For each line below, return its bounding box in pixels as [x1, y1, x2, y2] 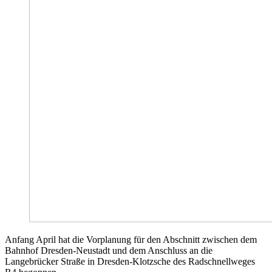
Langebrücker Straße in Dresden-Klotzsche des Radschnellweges [5, 256, 255, 267]
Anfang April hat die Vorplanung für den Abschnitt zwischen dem [5, 234, 257, 245]
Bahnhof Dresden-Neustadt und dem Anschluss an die [5, 245, 212, 256]
